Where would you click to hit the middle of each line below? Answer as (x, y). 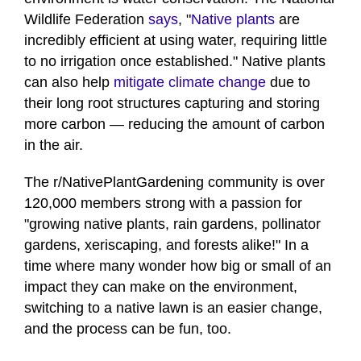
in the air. (54, 145)
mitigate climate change (190, 83)
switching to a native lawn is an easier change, (173, 308)
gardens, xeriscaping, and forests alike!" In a (166, 245)
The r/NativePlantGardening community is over (174, 183)
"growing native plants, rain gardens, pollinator (172, 224)
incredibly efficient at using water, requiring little (176, 41)
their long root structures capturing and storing (172, 104)
